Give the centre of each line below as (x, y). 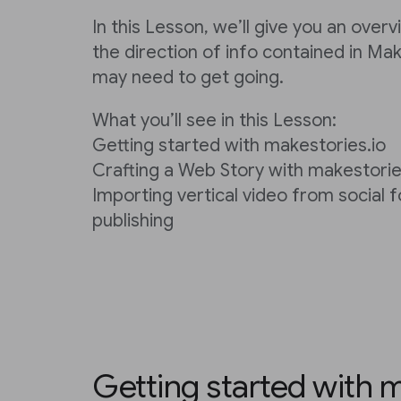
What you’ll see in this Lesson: (214, 120)
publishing (133, 221)
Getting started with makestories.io (239, 145)
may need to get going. (188, 77)
